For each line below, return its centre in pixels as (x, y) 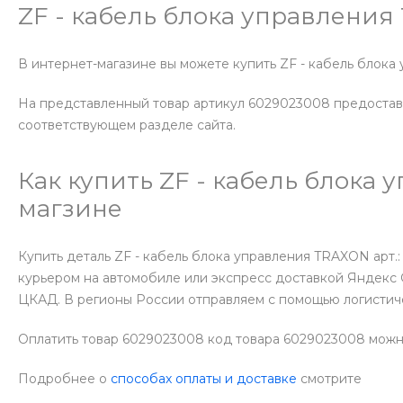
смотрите (329, 379)
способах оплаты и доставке (204, 379)
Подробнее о (64, 379)
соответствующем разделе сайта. (127, 125)
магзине (70, 209)
